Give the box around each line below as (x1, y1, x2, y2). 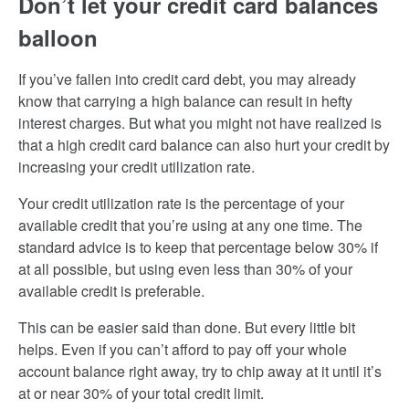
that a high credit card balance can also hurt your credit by (18, 134, 390, 155)
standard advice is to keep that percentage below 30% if (18, 236, 378, 257)
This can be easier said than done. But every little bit (18, 317, 355, 338)
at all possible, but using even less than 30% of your (18, 258, 352, 279)
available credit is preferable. (18, 280, 204, 301)
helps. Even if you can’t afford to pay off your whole (18, 339, 347, 360)
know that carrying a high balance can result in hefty (18, 90, 352, 111)
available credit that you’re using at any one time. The (18, 215, 362, 236)
